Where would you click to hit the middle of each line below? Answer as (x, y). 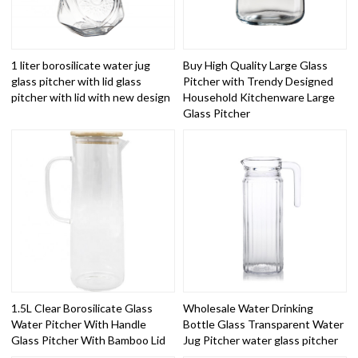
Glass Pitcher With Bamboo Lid (89, 340)
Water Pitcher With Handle (79, 324)
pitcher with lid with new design (91, 97)
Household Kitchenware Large (259, 97)
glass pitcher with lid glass (77, 81)
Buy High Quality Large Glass (255, 65)
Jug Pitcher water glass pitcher (261, 340)
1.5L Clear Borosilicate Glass (82, 308)
